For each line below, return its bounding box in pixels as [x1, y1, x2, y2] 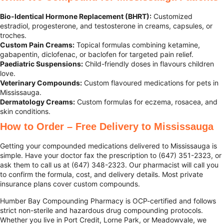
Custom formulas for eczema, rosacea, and [75, 97, 217, 106]
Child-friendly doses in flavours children [83, 59, 214, 68]
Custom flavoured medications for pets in [82, 78, 218, 87]
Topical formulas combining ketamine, [74, 40, 200, 49]
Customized [151, 12, 192, 21]
